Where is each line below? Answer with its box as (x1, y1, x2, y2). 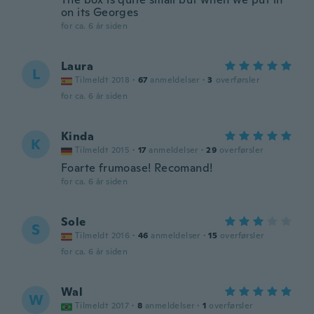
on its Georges (61, 5, 139, 20)
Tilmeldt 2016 (75, 230, 130, 241)
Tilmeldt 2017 (75, 300, 130, 311)
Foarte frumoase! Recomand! (61, 161, 213, 175)
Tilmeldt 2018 (75, 74, 130, 86)
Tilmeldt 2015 (75, 144, 130, 156)
